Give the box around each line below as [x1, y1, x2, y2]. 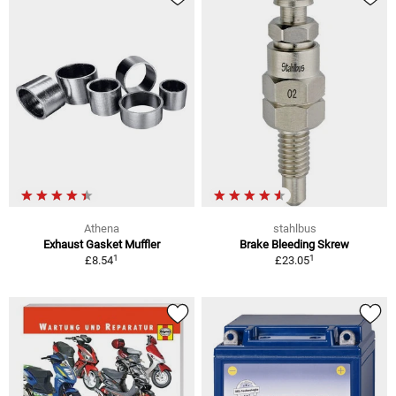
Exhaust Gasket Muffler [43, 238, 160, 252]
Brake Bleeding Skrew [240, 238, 349, 252]
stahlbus [272, 222, 316, 236]
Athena [84, 222, 119, 236]
